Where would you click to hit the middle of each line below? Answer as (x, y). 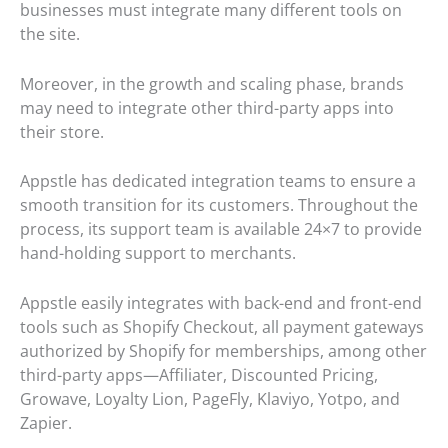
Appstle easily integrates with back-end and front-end (221, 302)
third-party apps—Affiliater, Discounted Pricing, (199, 374)
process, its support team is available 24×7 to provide (221, 229)
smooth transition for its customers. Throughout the (219, 205)
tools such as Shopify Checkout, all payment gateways (222, 326)
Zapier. (46, 422)
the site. (50, 34)
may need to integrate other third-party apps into (207, 107)
